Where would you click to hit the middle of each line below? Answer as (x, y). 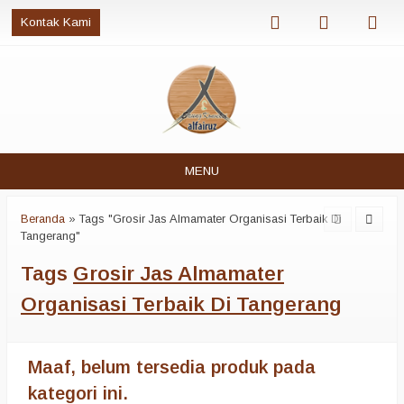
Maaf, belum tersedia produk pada (172, 367)
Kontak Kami (56, 22)
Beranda (43, 219)
